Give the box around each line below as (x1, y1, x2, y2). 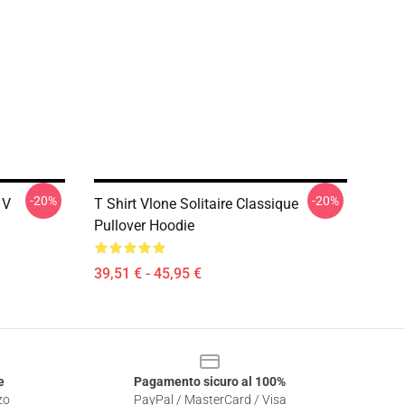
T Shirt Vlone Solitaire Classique (94, 195, 298, 212)
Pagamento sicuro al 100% (134, 374, 286, 389)
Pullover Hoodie (94, 217, 194, 234)
